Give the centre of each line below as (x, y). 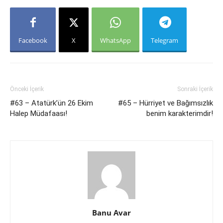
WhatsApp (115, 40)
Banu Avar (111, 213)
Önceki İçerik (27, 89)
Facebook (33, 40)
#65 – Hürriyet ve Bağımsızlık (166, 103)
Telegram (165, 40)
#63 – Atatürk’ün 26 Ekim (52, 103)
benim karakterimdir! (180, 113)
